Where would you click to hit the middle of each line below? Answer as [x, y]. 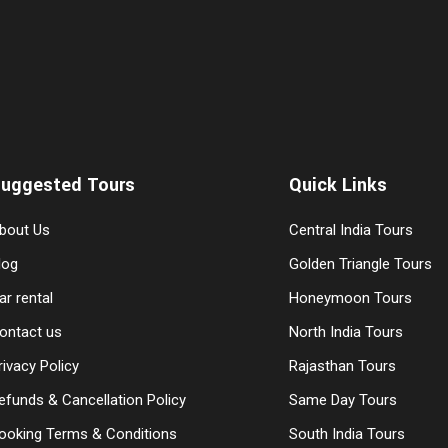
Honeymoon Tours [350, 298]
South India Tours [347, 434]
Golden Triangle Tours [360, 264]
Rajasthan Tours [342, 366]
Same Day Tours [343, 400]
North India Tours [346, 332]
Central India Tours [351, 230]
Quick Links [338, 185]
